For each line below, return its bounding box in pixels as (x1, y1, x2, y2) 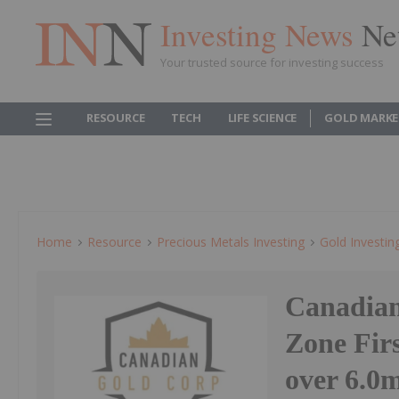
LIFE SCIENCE (227, 110, 297, 126)
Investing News (160, 12, 362, 55)
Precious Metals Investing (157, 233, 305, 250)
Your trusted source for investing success (160, 53, 384, 70)
